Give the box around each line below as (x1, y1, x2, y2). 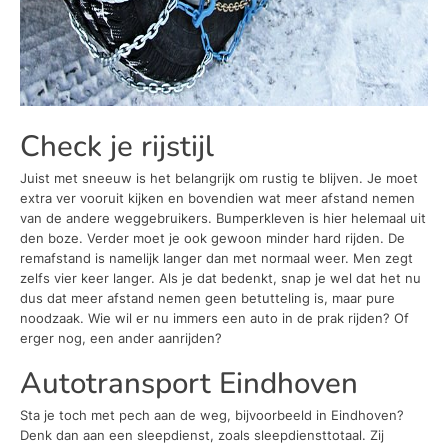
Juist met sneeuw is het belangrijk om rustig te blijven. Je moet (20, 169, 418, 186)
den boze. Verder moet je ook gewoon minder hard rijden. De (20, 229, 405, 246)
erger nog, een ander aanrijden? (20, 329, 222, 346)
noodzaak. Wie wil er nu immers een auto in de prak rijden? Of (20, 309, 409, 326)
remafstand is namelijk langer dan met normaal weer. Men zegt (20, 249, 413, 266)
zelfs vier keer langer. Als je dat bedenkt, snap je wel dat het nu (20, 269, 421, 286)
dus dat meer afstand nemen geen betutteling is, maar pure (20, 289, 395, 306)
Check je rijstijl (20, 126, 214, 167)
